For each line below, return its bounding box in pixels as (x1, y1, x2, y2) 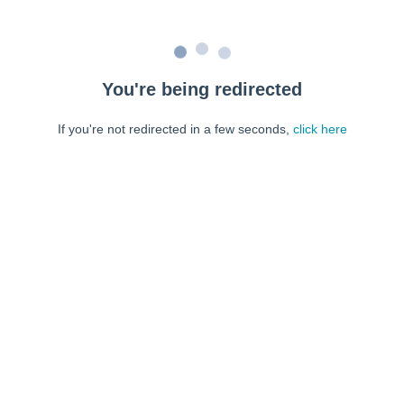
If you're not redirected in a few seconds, (57, 122, 293, 136)
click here (292, 122, 347, 136)
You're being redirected (102, 79, 302, 99)
